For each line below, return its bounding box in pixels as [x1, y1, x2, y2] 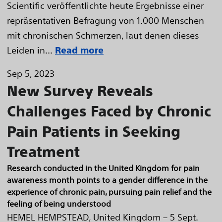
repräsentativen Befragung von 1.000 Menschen [7, 15, 204, 26]
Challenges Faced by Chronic [7, 103, 211, 119]
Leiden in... [7, 45, 53, 55]
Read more [55, 45, 104, 55]
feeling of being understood [7, 199, 111, 209]
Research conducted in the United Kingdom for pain [7, 163, 200, 173]
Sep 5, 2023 [7, 68, 55, 79]
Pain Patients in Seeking [7, 123, 180, 140]
